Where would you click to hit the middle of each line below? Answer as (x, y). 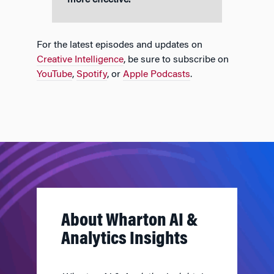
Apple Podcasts (157, 75)
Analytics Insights (124, 240)
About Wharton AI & (129, 221)
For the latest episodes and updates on (120, 45)
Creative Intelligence (80, 60)
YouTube (54, 75)
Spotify (92, 75)
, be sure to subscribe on (176, 60)
